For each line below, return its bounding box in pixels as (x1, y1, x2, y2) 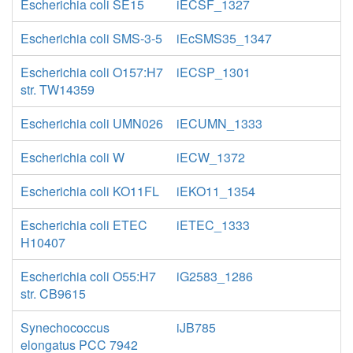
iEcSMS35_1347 (176, 29, 272, 47)
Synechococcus (20, 318, 110, 336)
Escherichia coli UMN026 (20, 114, 163, 132)
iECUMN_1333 (176, 114, 262, 132)
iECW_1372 (176, 148, 245, 166)
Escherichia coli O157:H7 (20, 63, 163, 81)
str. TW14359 (20, 80, 95, 98)
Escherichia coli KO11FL (20, 182, 159, 200)
